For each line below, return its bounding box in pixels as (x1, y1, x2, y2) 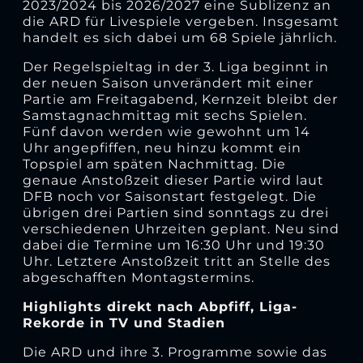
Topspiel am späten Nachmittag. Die (22, 156, 286, 172)
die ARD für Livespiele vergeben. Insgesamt (22, 13, 340, 29)
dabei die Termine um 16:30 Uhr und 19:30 (22, 237, 325, 253)
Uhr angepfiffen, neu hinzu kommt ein (22, 139, 301, 156)
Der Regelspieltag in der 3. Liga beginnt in (22, 58, 329, 75)
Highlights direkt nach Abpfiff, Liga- (22, 298, 297, 314)
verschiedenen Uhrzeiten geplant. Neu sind (22, 220, 340, 237)
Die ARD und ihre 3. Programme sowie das (22, 344, 327, 360)
